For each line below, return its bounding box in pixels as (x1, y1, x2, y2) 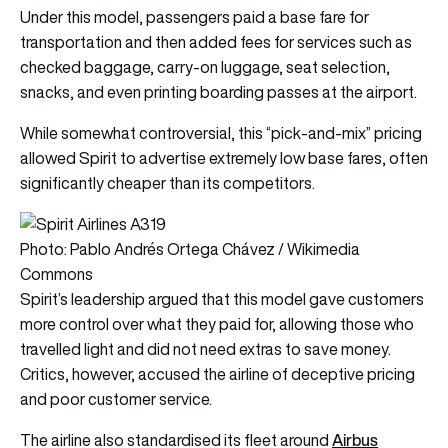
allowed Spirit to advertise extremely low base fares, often (20, 147, 428, 170)
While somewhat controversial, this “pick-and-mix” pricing (20, 122, 422, 145)
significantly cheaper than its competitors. (20, 172, 315, 195)
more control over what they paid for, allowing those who (20, 313, 414, 336)
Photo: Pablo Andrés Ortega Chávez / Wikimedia (20, 238, 360, 261)
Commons (20, 263, 93, 286)
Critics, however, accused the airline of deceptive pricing (20, 363, 415, 386)
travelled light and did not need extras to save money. (20, 338, 391, 361)
